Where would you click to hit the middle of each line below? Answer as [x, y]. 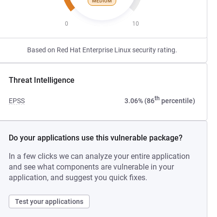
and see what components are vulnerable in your [92, 167]
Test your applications [49, 201]
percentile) [177, 101]
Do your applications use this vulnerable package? [96, 138]
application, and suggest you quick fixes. [78, 178]
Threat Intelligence [42, 80]
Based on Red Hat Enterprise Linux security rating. [102, 50]
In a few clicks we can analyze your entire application [100, 156]
